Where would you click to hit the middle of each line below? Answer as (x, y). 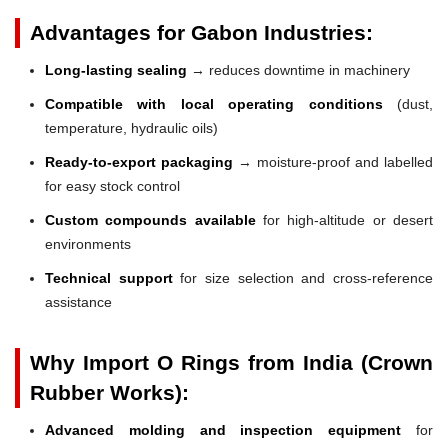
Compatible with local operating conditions (214, 103)
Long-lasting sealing (116, 69)
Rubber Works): (109, 392)
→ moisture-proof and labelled (333, 161)
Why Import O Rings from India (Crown (231, 362)
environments (88, 243)
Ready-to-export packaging (139, 161)
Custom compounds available (150, 219)
